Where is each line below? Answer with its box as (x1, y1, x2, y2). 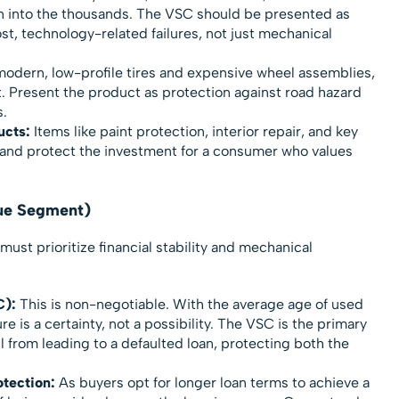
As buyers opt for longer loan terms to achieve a (54, 373, 370, 391)
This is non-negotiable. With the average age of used (15, 295, 363, 313)
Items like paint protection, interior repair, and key (29, 122, 358, 140)
